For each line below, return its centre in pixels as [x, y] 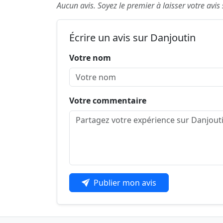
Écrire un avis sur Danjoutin [132, 38]
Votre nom [90, 58]
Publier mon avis [125, 183]
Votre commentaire [108, 101]
